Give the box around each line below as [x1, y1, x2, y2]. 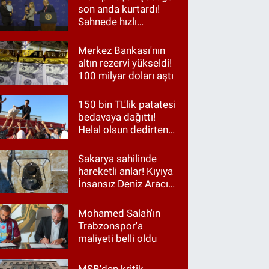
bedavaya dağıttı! [78, 110, 156, 123]
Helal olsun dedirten [78, 123, 169, 136]
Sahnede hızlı [78, 15, 138, 28]
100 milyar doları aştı [78, 69, 174, 82]
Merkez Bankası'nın [78, 44, 166, 56]
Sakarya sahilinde [78, 153, 157, 165]
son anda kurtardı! [78, 2, 160, 15]
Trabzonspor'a [78, 220, 144, 232]
